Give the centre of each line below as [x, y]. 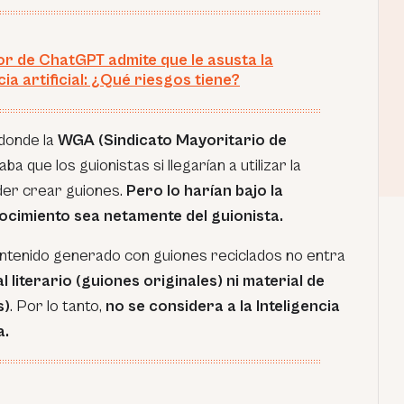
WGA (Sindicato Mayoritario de [170, 141]
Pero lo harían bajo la [203, 191]
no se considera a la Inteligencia [223, 307]
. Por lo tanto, [58, 307]
